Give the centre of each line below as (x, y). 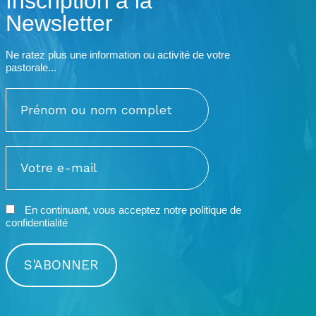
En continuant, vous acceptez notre (106, 210)
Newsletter (60, 24)
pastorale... (31, 68)
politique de (216, 210)
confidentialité (37, 223)
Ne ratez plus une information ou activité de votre (118, 55)
